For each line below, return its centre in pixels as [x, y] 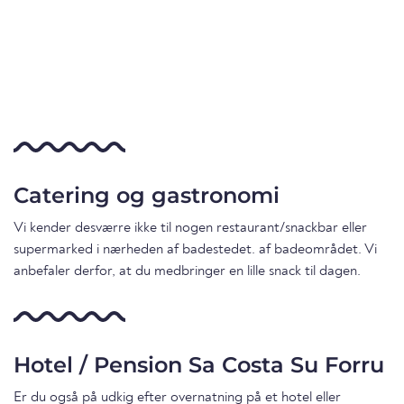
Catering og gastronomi [147, 196]
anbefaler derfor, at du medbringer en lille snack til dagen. [187, 272]
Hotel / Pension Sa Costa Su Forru [199, 365]
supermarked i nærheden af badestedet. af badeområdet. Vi [195, 250]
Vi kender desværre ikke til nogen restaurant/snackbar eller [190, 229]
